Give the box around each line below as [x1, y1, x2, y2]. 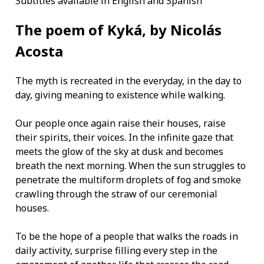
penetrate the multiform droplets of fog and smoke [15, 173, 241, 187]
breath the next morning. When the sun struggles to [15, 159, 246, 173]
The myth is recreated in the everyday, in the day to [15, 74, 242, 88]
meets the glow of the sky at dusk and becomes [15, 145, 223, 159]
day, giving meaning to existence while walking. [15, 88, 225, 102]
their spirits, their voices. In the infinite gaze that [15, 131, 233, 144]
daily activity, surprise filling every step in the [15, 244, 217, 258]
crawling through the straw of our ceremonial [15, 187, 217, 201]
